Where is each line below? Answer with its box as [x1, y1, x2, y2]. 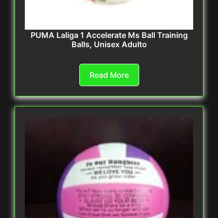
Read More [89, 70, 129, 80]
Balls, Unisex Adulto [71, 39, 147, 50]
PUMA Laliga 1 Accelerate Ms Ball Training [30, 30, 188, 40]
